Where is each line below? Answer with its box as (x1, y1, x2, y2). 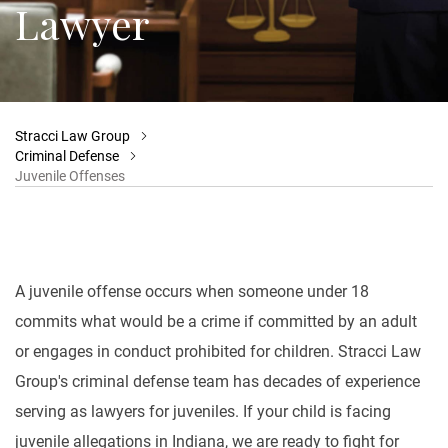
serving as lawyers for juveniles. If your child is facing (15, 402, 391, 421)
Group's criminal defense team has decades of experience (15, 372, 420, 391)
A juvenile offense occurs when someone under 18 (15, 282, 369, 301)
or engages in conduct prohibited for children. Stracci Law (15, 342, 421, 361)
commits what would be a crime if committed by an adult (15, 312, 417, 331)
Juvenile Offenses (15, 168, 125, 184)
